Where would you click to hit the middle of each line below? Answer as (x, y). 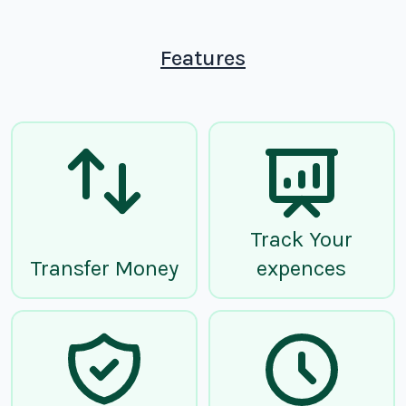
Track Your (302, 239)
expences (302, 268)
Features (203, 58)
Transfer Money (105, 268)
